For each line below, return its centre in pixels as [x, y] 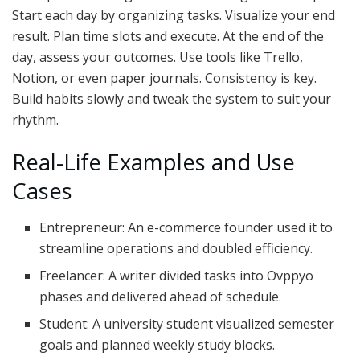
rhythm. [35, 119]
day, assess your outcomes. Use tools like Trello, [157, 57]
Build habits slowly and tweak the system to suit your [172, 98]
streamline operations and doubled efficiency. [176, 249]
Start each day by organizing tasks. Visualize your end [174, 15]
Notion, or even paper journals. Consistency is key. [164, 78]
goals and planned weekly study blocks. [157, 345]
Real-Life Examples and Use [153, 162]
